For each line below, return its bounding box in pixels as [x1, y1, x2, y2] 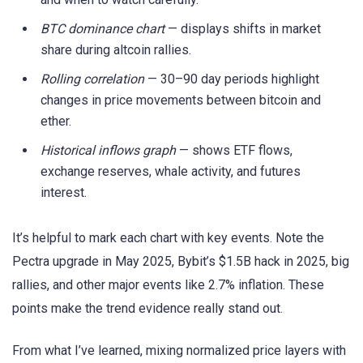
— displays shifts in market [164, 21, 321, 37]
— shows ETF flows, [176, 143, 293, 159]
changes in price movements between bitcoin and [41, 92, 321, 109]
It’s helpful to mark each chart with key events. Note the [12, 230, 324, 246]
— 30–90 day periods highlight [144, 71, 319, 88]
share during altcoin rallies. [41, 42, 191, 58]
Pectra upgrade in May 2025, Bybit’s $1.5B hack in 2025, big [12, 254, 349, 270]
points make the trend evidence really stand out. [12, 301, 283, 317]
